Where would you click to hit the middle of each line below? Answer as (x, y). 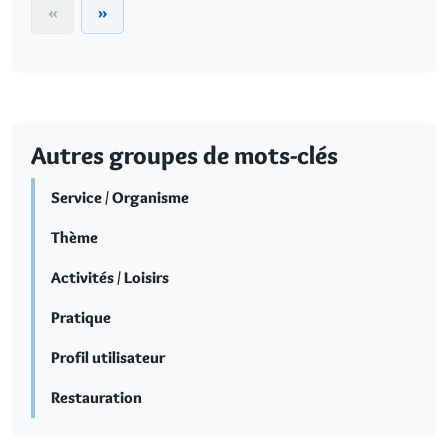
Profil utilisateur (108, 357)
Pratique (81, 317)
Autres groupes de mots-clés (184, 154)
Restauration (96, 397)
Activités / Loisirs (110, 277)
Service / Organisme (120, 197)
